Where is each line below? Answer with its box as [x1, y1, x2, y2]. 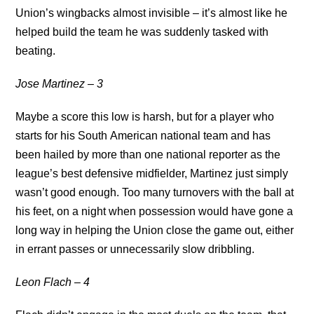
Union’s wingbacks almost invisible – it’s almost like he [15, 7, 288, 19]
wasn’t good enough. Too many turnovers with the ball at [15, 186, 294, 198]
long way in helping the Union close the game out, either [15, 224, 294, 236]
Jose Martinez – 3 [15, 78, 104, 90]
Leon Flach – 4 [15, 276, 90, 288]
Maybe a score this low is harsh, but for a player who [15, 111, 275, 123]
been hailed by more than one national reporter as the [15, 149, 281, 161]
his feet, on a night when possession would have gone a [15, 205, 294, 217]
